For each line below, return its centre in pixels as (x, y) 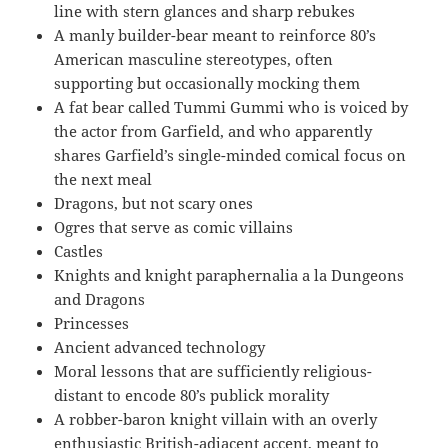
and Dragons (100, 298)
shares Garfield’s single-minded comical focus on (230, 154)
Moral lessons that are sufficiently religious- (213, 370)
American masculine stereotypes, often (194, 58)
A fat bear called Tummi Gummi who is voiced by (231, 106)
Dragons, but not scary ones (154, 202)
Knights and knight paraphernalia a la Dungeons (229, 274)
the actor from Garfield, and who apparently (213, 130)
